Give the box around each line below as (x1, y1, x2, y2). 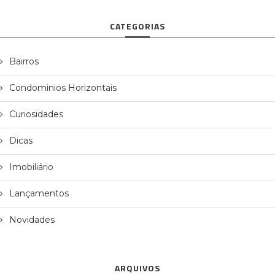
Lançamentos (9, 188, 69, 199)
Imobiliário (9, 161, 53, 173)
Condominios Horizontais (9, 82, 117, 94)
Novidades (9, 214, 55, 226)
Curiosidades (9, 109, 63, 120)
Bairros (9, 56, 39, 68)
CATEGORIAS (110, 20, 165, 33)
